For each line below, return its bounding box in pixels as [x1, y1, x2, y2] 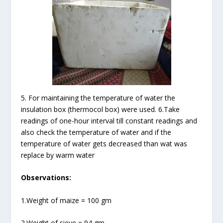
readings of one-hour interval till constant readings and [21, 115, 198, 125]
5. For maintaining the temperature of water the [21, 93, 176, 103]
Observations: [21, 173, 72, 183]
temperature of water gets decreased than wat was [21, 138, 188, 148]
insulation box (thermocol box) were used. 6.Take [21, 104, 180, 114]
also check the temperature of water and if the [21, 127, 172, 137]
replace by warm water [21, 150, 95, 160]
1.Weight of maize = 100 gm [21, 195, 112, 205]
